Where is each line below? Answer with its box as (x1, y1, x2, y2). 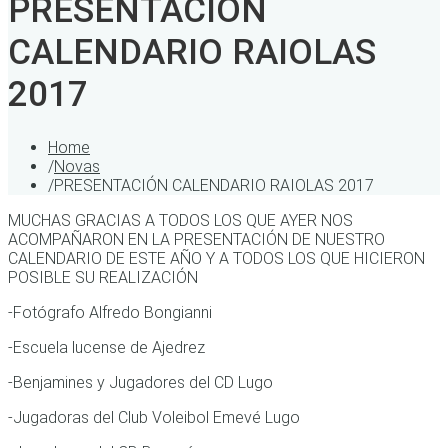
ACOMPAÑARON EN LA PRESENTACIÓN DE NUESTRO (8, 230, 385, 250)
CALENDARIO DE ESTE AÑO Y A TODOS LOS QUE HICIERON (8, 249, 425, 269)
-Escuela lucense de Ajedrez (8, 338, 205, 358)
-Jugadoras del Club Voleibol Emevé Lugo (8, 408, 300, 428)
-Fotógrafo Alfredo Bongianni (8, 303, 212, 323)
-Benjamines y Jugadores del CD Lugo (8, 373, 273, 393)
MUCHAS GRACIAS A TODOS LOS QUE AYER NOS (8, 211, 353, 231)
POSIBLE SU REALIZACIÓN (8, 268, 198, 288)
